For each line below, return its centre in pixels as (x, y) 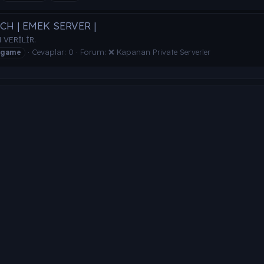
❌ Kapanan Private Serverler (159, 52)
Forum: (94, 52)
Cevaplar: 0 (53, 52)
